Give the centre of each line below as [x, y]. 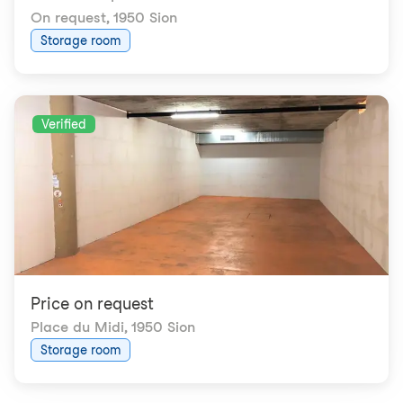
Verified [64, 124]
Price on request [92, 304]
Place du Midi [77, 327]
